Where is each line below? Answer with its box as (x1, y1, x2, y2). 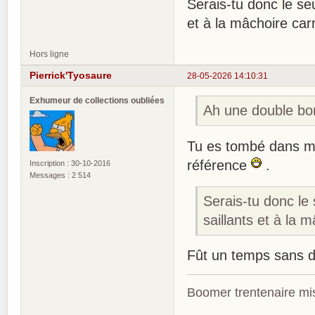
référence (187, 157, 251, 173)
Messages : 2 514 (30, 171, 91, 180)
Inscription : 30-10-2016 (30, 159, 110, 168)
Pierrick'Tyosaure (30, 70, 112, 82)
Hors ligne (30, 49, 69, 58)
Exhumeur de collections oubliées (30, 96, 165, 105)
